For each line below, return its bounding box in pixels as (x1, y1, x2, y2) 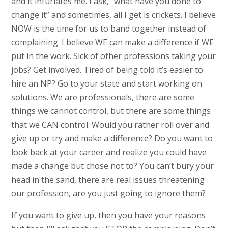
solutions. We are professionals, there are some (11, 92, 194, 103)
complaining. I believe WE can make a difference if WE (11, 37, 214, 48)
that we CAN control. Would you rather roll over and (11, 119, 209, 131)
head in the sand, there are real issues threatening (11, 174, 205, 186)
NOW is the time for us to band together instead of (11, 23, 206, 35)
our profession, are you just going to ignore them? (11, 188, 206, 199)
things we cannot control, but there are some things (11, 105, 211, 117)
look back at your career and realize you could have (11, 147, 207, 158)
